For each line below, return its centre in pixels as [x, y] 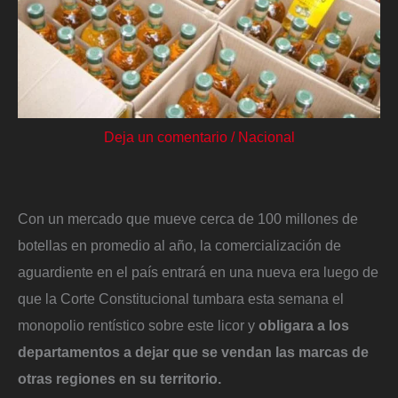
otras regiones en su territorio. [119, 378]
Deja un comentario [165, 137]
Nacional [266, 137]
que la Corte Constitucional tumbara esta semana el [181, 298]
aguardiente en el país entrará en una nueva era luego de [198, 271]
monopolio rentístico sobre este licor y [138, 325]
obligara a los [304, 325]
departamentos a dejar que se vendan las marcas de [193, 351]
